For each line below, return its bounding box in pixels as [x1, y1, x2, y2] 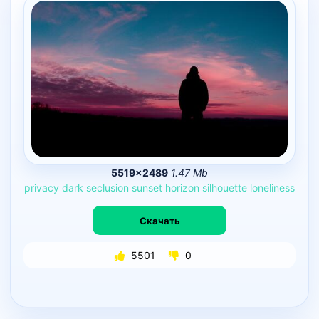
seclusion [86, 181, 129, 194]
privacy [24, 181, 59, 194]
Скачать [139, 214, 180, 226]
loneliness [250, 181, 295, 194]
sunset [132, 181, 162, 194]
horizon [165, 181, 199, 194]
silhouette [202, 181, 247, 194]
